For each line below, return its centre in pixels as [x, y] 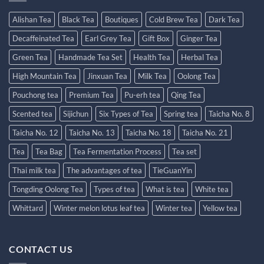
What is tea [165, 189]
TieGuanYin [172, 171]
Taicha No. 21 [205, 133]
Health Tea [152, 57]
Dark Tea [224, 20]
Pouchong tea [35, 95]
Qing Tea [186, 95]
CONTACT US [41, 249]
